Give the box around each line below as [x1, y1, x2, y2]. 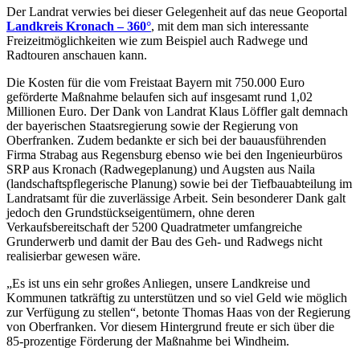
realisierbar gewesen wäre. [6, 249, 141, 264]
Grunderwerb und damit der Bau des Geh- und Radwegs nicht [6, 235, 322, 249]
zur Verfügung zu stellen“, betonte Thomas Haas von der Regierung [6, 305, 350, 320]
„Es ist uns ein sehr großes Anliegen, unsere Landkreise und [6, 276, 310, 291]
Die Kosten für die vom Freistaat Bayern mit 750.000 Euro [6, 76, 305, 90]
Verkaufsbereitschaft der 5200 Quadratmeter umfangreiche [6, 220, 302, 235]
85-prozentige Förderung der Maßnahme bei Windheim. [6, 334, 289, 349]
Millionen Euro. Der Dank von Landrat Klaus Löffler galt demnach [6, 104, 348, 119]
